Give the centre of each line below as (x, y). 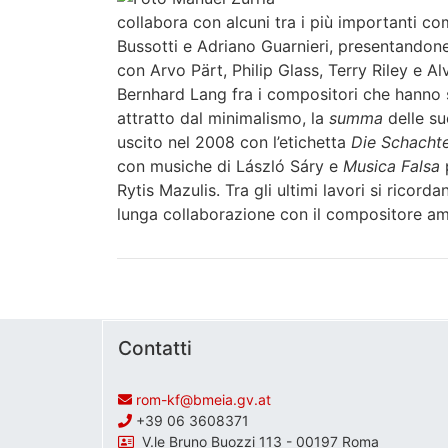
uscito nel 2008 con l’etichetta (234, 141)
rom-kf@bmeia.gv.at (203, 399)
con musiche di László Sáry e (230, 165)
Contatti (155, 347)
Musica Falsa (391, 165)
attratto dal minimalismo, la (223, 117)
